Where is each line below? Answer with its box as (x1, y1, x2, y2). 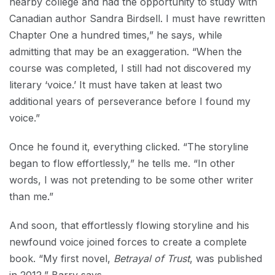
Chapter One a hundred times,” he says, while (9, 29, 222, 41)
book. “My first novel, (9, 252, 114, 265)
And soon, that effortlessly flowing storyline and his (9, 219, 249, 231)
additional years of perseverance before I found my (9, 95, 250, 107)
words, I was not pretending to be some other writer (9, 174, 254, 186)
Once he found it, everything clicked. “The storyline (9, 141, 249, 153)
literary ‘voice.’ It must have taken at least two (9, 79, 222, 91)
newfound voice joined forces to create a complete (9, 236, 247, 248)
